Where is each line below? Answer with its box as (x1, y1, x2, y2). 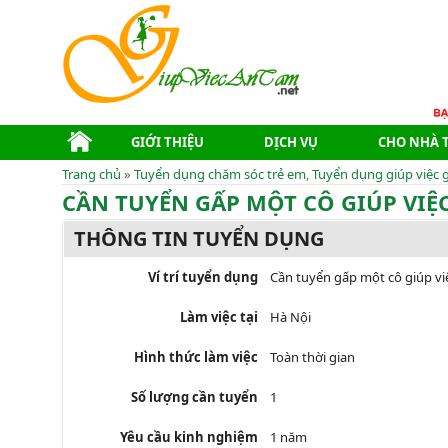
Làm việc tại (180, 307, 258, 326)
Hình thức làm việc (134, 347, 258, 366)
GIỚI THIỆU (131, 133, 204, 151)
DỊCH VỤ (264, 133, 318, 151)
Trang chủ (62, 165, 121, 183)
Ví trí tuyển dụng (148, 267, 258, 286)
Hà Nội (270, 307, 311, 326)
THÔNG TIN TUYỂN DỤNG (74, 224, 324, 252)
